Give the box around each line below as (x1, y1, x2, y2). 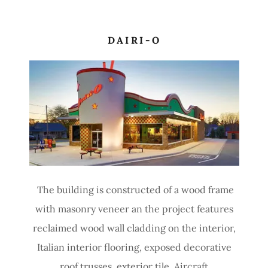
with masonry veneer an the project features (35, 203, 233, 215)
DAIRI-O (107, 34, 162, 46)
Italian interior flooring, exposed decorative (36, 241, 232, 253)
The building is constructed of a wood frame (34, 184, 234, 196)
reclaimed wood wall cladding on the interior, (32, 222, 236, 234)
